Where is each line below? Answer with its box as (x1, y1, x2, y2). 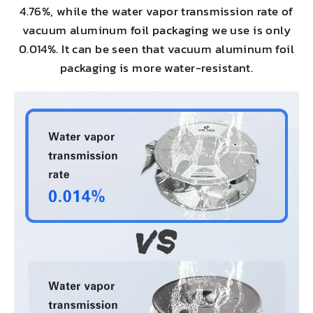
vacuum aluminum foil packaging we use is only (22, 20, 291, 39)
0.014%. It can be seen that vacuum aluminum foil (18, 39, 295, 58)
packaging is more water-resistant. (59, 58, 254, 77)
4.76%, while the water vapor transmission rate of (20, 1, 293, 20)
